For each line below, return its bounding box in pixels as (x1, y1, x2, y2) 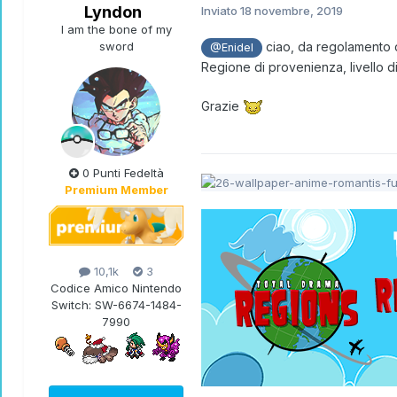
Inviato (201, 4, 240, 19)
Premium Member (64, 183, 168, 198)
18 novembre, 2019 (240, 4, 343, 19)
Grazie (201, 98, 243, 114)
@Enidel (210, 41, 254, 55)
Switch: (51, 297, 95, 312)
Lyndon (83, 3, 142, 22)
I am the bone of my (60, 22, 172, 37)
